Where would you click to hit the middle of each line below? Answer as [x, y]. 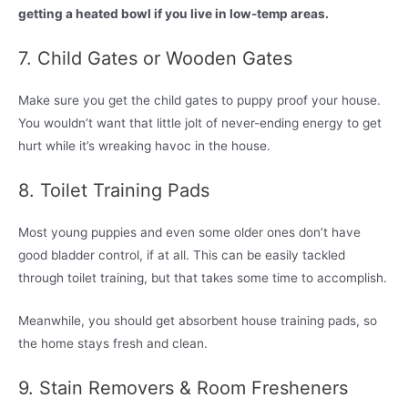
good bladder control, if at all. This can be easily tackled [182, 255]
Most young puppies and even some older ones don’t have [189, 232]
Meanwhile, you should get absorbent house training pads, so [198, 320]
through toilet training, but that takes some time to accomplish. [203, 277]
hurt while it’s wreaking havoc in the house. [144, 146]
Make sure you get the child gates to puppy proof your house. [199, 100]
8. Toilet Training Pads [114, 190]
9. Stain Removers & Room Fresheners [183, 388]
